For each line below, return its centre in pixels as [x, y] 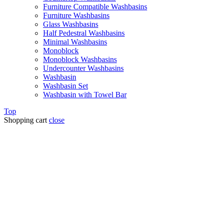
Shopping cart [25, 120]
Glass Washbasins [71, 24]
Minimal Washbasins [75, 42]
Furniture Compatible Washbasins [95, 7]
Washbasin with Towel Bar [85, 95]
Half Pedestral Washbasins [84, 33]
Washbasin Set [66, 86]
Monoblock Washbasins [80, 60]
